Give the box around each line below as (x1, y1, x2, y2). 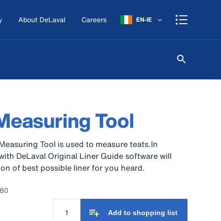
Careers (81, 14, 107, 25)
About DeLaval (18, 14, 66, 25)
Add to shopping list (108, 209, 178, 217)
